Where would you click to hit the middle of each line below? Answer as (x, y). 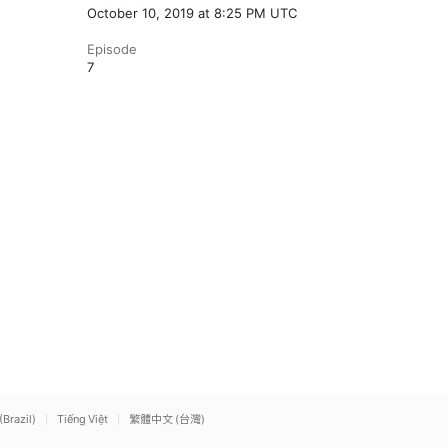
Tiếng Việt (82, 419)
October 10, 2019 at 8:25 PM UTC (191, 13)
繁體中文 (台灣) (167, 419)
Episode (111, 49)
